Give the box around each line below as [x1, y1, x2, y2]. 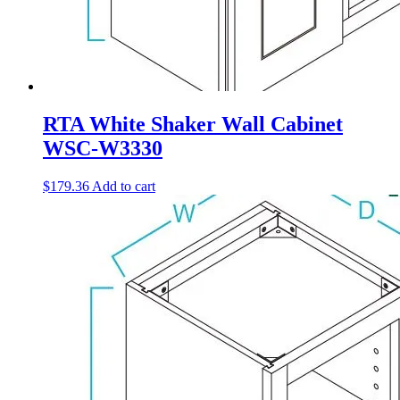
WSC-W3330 [43, 137, 162, 161]
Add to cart [92, 179, 155, 195]
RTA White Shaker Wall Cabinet [43, 112, 343, 137]
